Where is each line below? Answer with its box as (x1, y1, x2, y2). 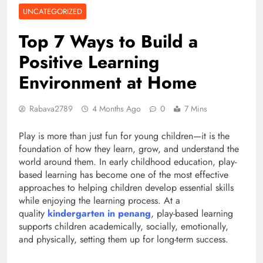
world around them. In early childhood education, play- (19, 155, 237, 169)
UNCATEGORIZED (23, 6, 82, 18)
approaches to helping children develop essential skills (19, 181, 234, 195)
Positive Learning (19, 49, 159, 75)
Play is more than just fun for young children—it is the (19, 129, 230, 143)
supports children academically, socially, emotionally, (19, 220, 228, 234)
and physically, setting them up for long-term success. (19, 232, 228, 247)
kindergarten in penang (48, 207, 151, 221)
